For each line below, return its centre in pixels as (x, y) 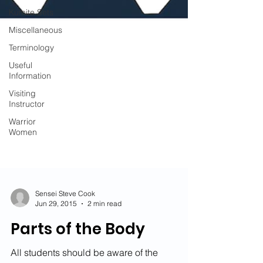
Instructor (27, 104)
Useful (21, 65)
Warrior (22, 122)
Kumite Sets (31, 12)
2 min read (104, 227)
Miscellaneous (36, 30)
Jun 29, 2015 (56, 227)
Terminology (31, 48)
